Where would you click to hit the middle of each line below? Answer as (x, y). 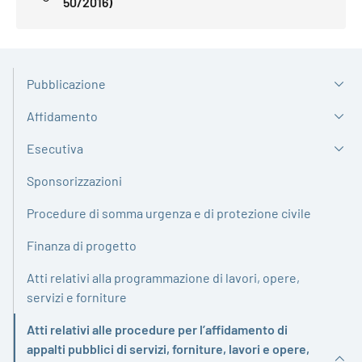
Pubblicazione (66, 83)
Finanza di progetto (82, 245)
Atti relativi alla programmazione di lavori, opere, (163, 277)
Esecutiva (55, 148)
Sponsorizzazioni (74, 180)
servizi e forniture (77, 297)
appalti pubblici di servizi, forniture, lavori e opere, (168, 348)
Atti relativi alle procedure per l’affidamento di (157, 329)
